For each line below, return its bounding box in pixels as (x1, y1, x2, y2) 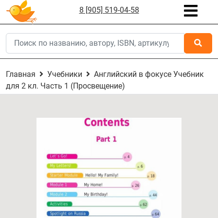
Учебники (47, 70, 82, 79)
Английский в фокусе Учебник (94, 70, 204, 79)
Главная (6, 70, 36, 79)
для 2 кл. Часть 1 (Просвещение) (6, 81, 125, 91)
